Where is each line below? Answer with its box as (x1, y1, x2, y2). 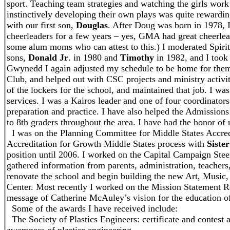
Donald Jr (28, 52, 68, 63)
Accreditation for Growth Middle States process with (7, 139, 207, 149)
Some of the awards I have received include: (7, 203, 178, 214)
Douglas (76, 20, 108, 30)
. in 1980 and (68, 52, 120, 63)
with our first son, (7, 20, 76, 30)
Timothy (120, 52, 154, 63)
